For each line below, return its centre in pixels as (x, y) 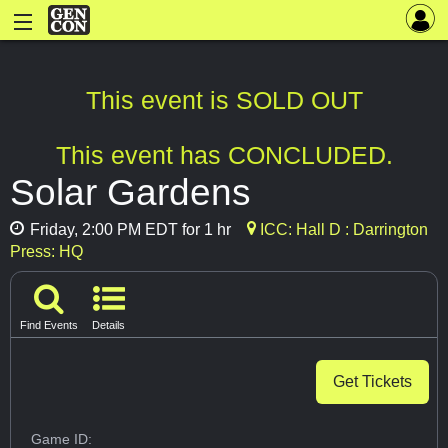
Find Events (49, 324)
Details (108, 324)
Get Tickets (372, 381)
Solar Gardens (130, 192)
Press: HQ (46, 252)
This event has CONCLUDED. (224, 155)
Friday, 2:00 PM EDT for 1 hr (128, 230)
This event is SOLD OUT (224, 100)
